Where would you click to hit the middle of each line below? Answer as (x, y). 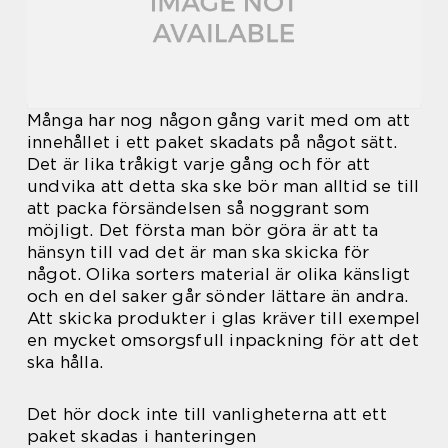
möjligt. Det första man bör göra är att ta (203, 230)
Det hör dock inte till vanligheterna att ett (207, 414)
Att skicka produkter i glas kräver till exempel (224, 318)
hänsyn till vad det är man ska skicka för (198, 252)
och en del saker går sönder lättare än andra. (218, 296)
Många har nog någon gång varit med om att (219, 120)
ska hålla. (65, 362)
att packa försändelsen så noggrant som (198, 208)
